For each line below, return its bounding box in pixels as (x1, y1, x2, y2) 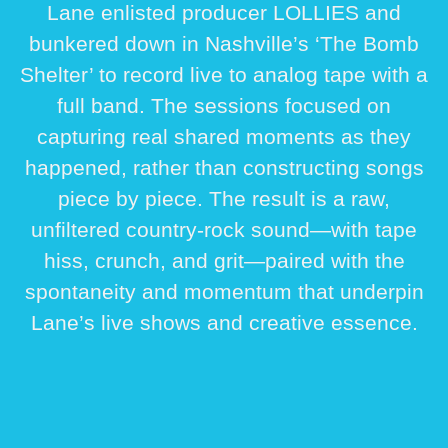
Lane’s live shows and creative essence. (30, 311, 418, 335)
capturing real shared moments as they (37, 125, 411, 149)
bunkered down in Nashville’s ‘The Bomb (29, 32, 419, 56)
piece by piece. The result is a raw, (58, 187, 390, 211)
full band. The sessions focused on (57, 94, 391, 118)
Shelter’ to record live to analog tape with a (20, 63, 428, 87)
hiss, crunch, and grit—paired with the (43, 249, 405, 273)
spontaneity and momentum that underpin (24, 280, 424, 304)
